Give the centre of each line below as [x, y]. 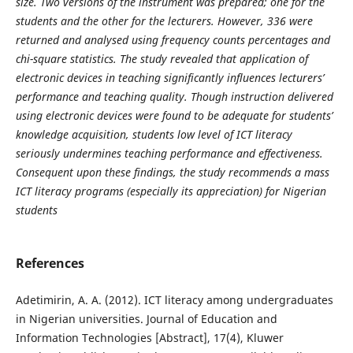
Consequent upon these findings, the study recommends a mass [172, 172]
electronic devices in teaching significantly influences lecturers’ [169, 77]
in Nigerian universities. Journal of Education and [146, 319]
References [50, 263]
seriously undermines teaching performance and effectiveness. [169, 153]
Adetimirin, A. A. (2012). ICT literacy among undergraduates [174, 300]
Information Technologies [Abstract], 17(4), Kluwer [149, 338]
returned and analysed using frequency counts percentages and [173, 39]
